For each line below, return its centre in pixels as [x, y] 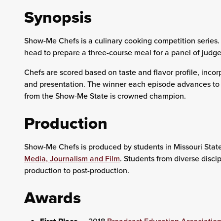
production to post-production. [76, 170]
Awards [52, 198]
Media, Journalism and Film [72, 158]
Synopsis [58, 17]
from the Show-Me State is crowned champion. [105, 96]
